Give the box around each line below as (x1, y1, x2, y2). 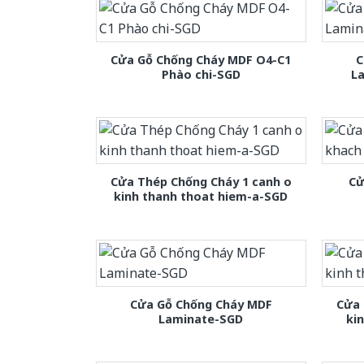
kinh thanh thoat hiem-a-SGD (114, 188, 288, 205)
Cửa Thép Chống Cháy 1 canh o (110, 174, 292, 190)
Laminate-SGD (158, 310, 244, 327)
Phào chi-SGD (161, 67, 240, 83)
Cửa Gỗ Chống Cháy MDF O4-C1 (110, 52, 292, 68)
